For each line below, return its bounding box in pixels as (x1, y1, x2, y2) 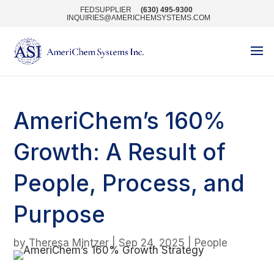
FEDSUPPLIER (80, 6, 131, 14)
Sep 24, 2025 (119, 237, 185, 249)
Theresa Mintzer (29, 237, 109, 249)
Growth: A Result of (13, 138, 226, 166)
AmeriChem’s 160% (13, 107, 226, 135)
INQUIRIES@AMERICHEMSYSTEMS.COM (66, 13, 210, 22)
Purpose (13, 201, 106, 228)
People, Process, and (13, 169, 245, 197)
